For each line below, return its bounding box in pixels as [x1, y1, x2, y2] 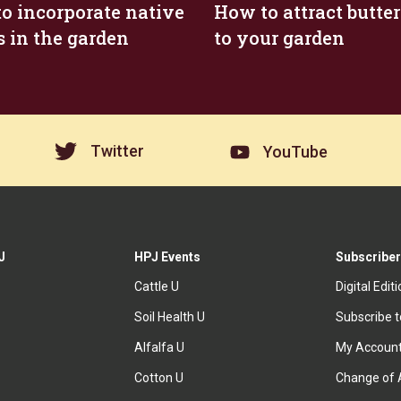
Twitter [90, 141, 144, 161]
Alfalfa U [134, 340, 185, 354]
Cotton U [134, 371, 184, 385]
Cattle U [134, 279, 180, 294]
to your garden [214, 26, 345, 50]
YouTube [262, 142, 328, 162]
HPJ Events [134, 250, 201, 264]
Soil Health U [134, 310, 206, 324]
